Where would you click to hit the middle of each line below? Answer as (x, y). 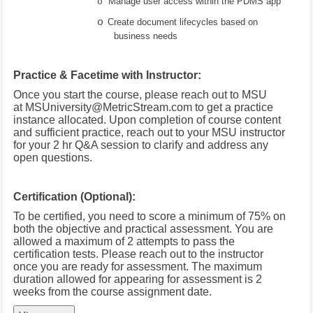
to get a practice (233, 107)
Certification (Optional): (75, 196)
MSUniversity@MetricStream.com (109, 107)
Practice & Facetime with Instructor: (108, 75)
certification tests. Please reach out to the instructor (139, 254)
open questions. (53, 157)
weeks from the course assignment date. (113, 291)
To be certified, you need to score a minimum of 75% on (150, 216)
